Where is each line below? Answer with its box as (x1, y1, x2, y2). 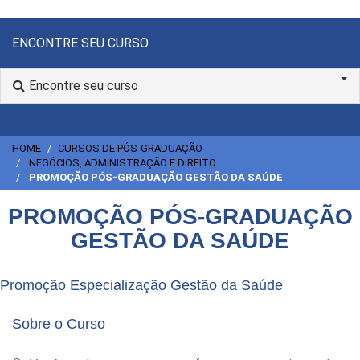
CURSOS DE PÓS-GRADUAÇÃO (58, 142, 202, 155)
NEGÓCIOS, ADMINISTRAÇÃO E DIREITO (29, 157, 216, 170)
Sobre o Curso (12, 316, 105, 333)
